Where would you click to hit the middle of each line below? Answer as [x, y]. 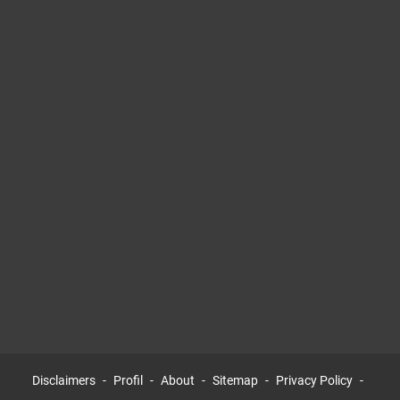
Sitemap [235, 381]
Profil [128, 381]
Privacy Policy [314, 381]
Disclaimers [64, 381]
